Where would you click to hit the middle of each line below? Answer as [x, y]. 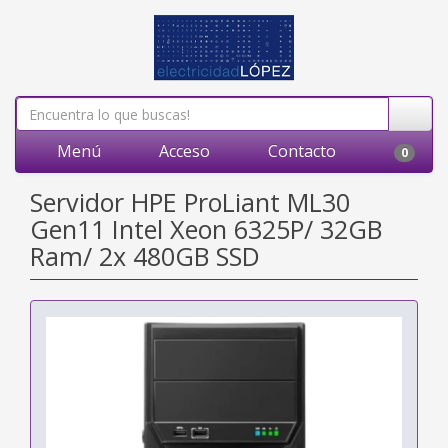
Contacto [300, 151]
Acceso [182, 151]
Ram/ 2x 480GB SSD [145, 256]
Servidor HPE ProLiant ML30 [190, 202]
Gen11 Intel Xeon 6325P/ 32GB [206, 229]
